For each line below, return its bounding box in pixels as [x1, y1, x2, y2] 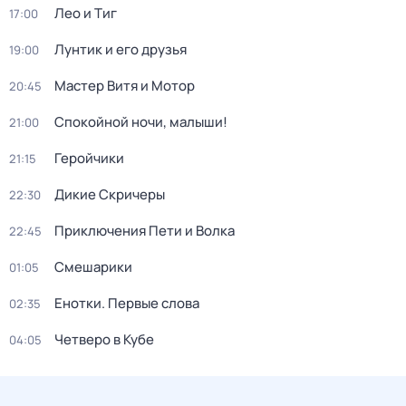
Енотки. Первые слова [54, 294, 199, 313]
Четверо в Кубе [54, 330, 154, 349]
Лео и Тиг [54, 4, 117, 23]
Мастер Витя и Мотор [54, 76, 195, 95]
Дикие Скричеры [54, 185, 165, 204]
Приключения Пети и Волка [54, 221, 235, 240]
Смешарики [54, 257, 132, 276]
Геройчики [54, 149, 124, 168]
